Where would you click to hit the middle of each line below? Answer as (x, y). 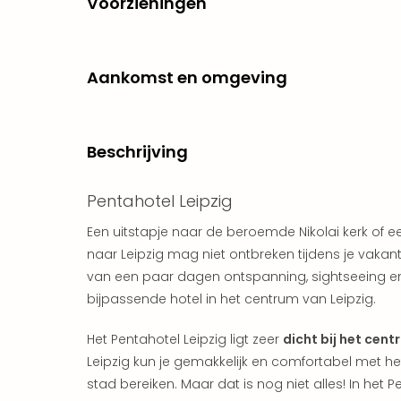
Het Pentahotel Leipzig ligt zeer (185, 339)
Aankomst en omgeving (187, 77)
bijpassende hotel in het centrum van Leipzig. (231, 299)
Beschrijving (137, 151)
